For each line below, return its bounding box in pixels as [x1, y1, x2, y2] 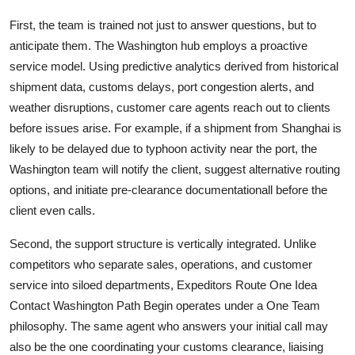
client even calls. [10, 203, 95, 217]
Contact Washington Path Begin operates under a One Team [10, 298, 320, 312]
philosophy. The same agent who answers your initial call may [10, 319, 328, 333]
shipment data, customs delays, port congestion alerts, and [10, 79, 314, 94]
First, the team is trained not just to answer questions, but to [10, 17, 316, 32]
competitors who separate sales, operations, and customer [10, 257, 312, 271]
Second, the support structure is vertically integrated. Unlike [10, 236, 316, 250]
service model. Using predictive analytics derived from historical [10, 59, 338, 73]
